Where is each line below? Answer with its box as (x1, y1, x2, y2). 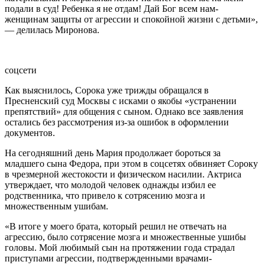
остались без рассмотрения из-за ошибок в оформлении (5, 117, 229, 127)
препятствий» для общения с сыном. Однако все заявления (5, 106, 243, 117)
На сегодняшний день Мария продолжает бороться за (5, 147, 221, 158)
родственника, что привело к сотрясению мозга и (5, 190, 205, 201)
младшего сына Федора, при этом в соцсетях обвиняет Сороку (5, 158, 258, 169)
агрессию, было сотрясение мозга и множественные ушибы (5, 231, 246, 242)
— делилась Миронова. (5, 24, 99, 35)
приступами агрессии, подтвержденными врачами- (5, 253, 212, 263)
